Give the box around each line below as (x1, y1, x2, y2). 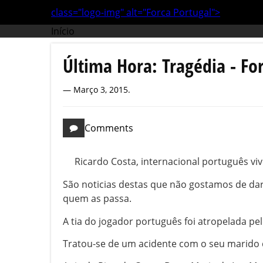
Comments (85, 122, 133, 134)
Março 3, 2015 (73, 84, 128, 95)
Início (51, 25, 75, 38)
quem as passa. (63, 192, 131, 205)
